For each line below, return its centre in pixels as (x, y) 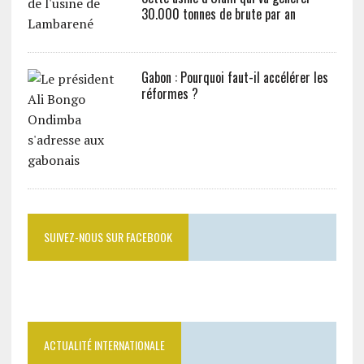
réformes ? (169, 93)
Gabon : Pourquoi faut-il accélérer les (234, 77)
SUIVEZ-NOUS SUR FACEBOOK (108, 237)
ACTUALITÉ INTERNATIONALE (104, 345)
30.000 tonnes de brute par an (218, 14)
